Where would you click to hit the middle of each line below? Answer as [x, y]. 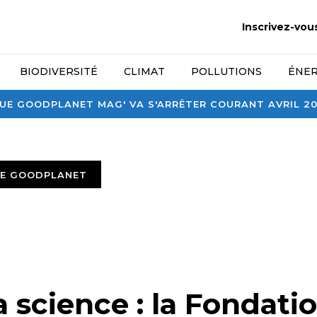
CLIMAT [145, 71]
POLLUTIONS [226, 71]
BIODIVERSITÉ [59, 71]
